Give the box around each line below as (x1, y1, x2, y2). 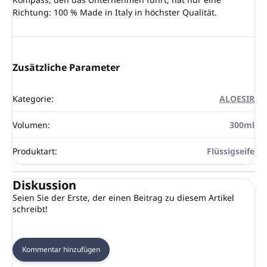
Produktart (13, 145, 55, 157)
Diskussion (13, 176, 76, 193)
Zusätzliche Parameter (13, 60, 120, 74)
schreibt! (13, 203, 48, 215)
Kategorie (13, 92, 51, 104)
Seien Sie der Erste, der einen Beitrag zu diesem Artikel (13, 191, 234, 203)
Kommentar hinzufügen (22, 244, 100, 254)
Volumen (13, 119, 48, 131)
